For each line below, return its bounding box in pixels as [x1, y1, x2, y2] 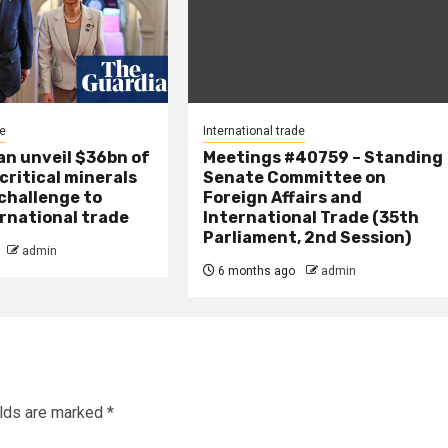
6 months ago [215, 263, 296, 278]
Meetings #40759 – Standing [203, 147, 444, 167]
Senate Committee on [203, 167, 387, 187]
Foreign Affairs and [203, 187, 363, 207]
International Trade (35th [203, 207, 420, 227]
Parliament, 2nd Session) [203, 227, 412, 247]
